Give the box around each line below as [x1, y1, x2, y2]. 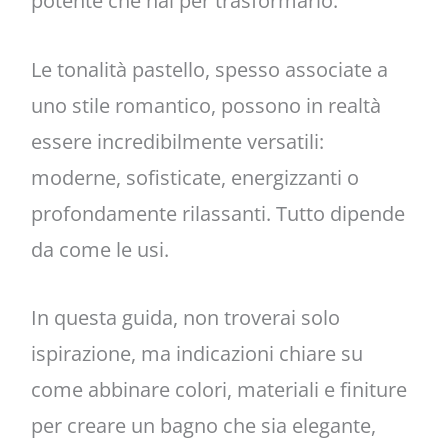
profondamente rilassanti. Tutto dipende [30, 199, 405, 227]
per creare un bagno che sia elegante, [30, 411, 376, 439]
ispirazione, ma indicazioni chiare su [30, 339, 363, 367]
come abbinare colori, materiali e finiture [30, 375, 407, 403]
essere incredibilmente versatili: [30, 127, 324, 155]
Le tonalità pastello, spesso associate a [30, 55, 388, 83]
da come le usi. [30, 235, 169, 263]
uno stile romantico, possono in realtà [30, 91, 381, 119]
